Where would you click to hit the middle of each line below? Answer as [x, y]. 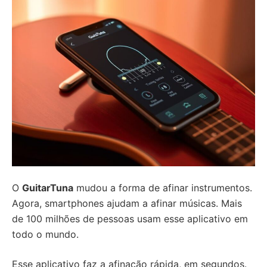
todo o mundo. [45, 235]
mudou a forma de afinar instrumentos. [163, 188]
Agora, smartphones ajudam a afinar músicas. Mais [127, 204]
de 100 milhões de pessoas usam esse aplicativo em [130, 219]
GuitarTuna [48, 188]
